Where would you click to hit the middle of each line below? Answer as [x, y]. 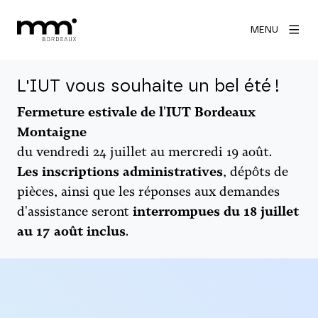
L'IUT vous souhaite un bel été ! [148, 87]
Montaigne [52, 132]
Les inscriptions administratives [120, 172]
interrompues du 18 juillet [216, 212]
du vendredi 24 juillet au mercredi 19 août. [144, 152]
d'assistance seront [75, 212]
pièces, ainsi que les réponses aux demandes [148, 192]
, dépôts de [256, 172]
